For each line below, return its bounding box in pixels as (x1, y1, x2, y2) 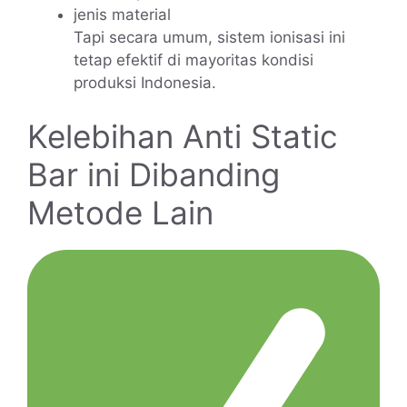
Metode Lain (27, 194, 213, 233)
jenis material (74, 5, 171, 24)
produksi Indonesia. (74, 73, 216, 92)
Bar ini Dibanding (27, 155, 280, 194)
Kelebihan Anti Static (27, 117, 338, 156)
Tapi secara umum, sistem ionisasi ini (74, 27, 345, 46)
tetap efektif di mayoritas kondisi (74, 50, 313, 69)
